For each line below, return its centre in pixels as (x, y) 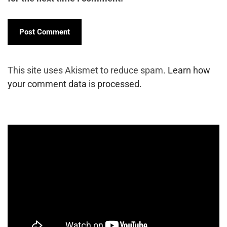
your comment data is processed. (75, 84)
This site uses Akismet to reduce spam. (88, 70)
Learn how (189, 70)
